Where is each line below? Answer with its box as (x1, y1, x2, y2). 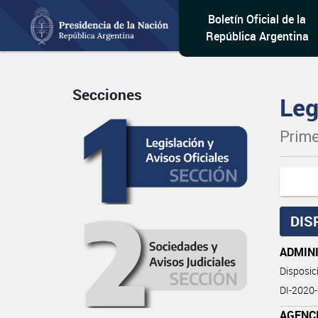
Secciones (72, 84, 142, 105)
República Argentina (205, 28, 309, 44)
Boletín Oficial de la (208, 11, 307, 27)
